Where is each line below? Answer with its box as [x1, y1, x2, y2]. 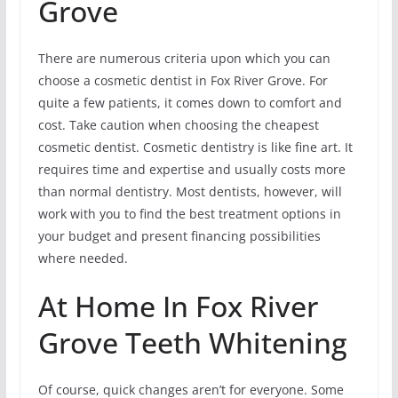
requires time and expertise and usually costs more [37, 160, 346, 178]
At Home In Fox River [37, 286, 318, 325]
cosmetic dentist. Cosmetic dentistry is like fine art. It [37, 138, 353, 155]
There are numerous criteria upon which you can [37, 49, 330, 67]
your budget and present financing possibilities [37, 227, 321, 244]
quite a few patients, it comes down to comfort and [37, 93, 342, 111]
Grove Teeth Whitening [37, 322, 347, 362]
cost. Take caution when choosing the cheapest [37, 115, 319, 133]
